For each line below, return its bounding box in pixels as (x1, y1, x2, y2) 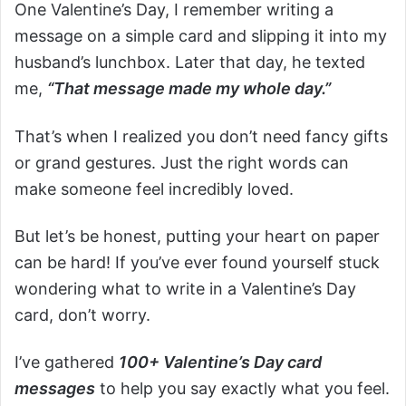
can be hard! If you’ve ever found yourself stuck (14, 253, 380, 273)
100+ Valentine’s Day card (119, 353, 322, 372)
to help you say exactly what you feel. (95, 379, 390, 399)
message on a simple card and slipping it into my (14, 26, 387, 46)
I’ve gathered (14, 353, 119, 372)
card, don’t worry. (14, 305, 150, 325)
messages (14, 379, 95, 399)
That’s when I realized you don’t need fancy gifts (14, 126, 388, 146)
